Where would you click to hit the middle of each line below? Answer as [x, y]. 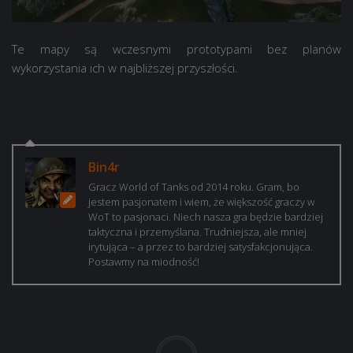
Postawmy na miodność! [144, 262]
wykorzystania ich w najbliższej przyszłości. [125, 68]
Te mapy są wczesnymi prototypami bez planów [176, 49]
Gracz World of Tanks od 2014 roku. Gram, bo [194, 187]
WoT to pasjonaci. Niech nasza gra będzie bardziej [206, 217]
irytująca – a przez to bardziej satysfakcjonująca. [201, 247]
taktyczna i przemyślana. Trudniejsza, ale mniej [197, 232]
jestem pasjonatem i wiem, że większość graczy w [201, 202]
